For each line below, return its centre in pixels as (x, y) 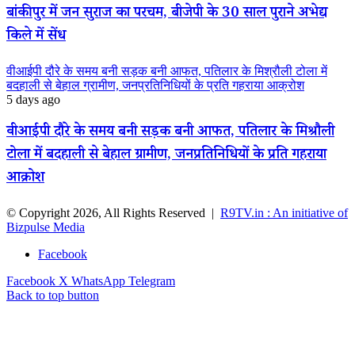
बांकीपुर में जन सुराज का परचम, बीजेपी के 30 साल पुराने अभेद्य (167, 15)
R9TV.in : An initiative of (284, 212)
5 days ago (33, 100)
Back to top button (53, 295)
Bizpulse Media (46, 227)
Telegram (152, 281)
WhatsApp (98, 281)
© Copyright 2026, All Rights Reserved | (113, 212)
